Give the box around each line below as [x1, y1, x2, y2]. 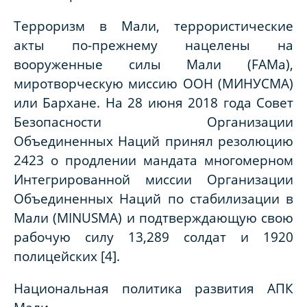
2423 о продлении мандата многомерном [14, 151, 293, 169]
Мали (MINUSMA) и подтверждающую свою [14, 209, 293, 227]
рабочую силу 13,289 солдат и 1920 [14, 228, 293, 246]
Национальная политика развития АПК [14, 280, 293, 297]
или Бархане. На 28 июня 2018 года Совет [14, 94, 293, 112]
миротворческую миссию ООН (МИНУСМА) [14, 75, 293, 93]
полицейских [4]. [14, 247, 120, 265]
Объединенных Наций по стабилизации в [14, 190, 293, 208]
